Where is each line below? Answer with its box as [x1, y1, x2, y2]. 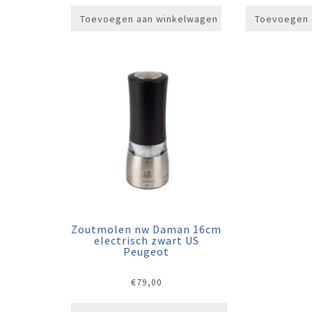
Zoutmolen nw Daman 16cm [71, 221, 222, 236]
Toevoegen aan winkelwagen [80, 13, 218, 26]
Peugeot [123, 244, 170, 258]
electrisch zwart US [93, 233, 199, 247]
